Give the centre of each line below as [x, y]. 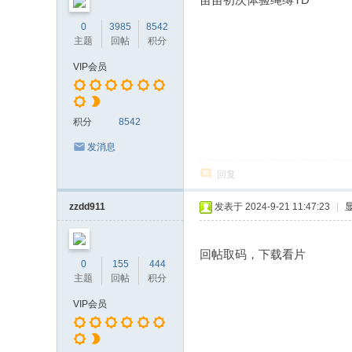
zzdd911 [87, 207]
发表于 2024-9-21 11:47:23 [272, 207]
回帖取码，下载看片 [253, 254]
